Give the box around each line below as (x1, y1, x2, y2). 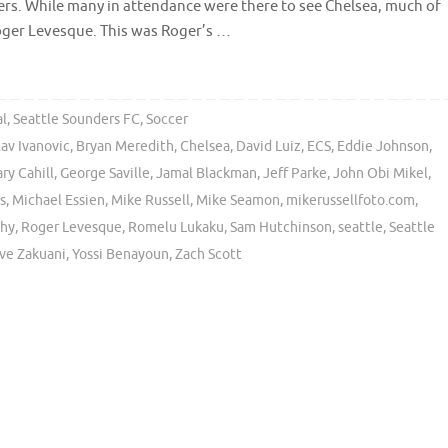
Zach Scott (175, 246, 242, 264)
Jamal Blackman (156, 165, 257, 183)
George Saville (60, 165, 150, 183)
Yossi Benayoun (72, 246, 169, 264)
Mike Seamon (196, 192, 280, 210)
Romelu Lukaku (128, 219, 224, 237)
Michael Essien (12, 192, 105, 210)
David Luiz (236, 138, 302, 156)
